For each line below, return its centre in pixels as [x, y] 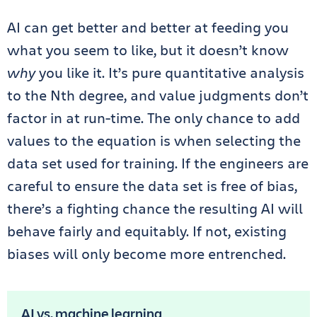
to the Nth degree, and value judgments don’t [158, 95]
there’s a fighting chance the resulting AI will [155, 208]
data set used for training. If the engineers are [158, 163]
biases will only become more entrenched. [146, 254]
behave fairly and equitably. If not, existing [147, 231]
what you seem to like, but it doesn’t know [148, 50]
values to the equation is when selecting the [154, 140]
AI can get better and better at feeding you [148, 27]
